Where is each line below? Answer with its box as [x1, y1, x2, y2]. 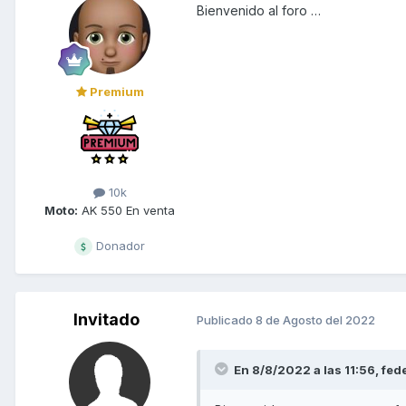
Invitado [72, 309, 140, 329]
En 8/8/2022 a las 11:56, [234, 362, 382, 377]
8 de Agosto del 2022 [256, 313, 375, 328]
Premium [86, 84, 144, 100]
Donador [92, 237, 145, 253]
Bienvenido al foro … [197, 3, 321, 19]
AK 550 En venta [78, 202, 175, 217]
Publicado [197, 313, 256, 328]
